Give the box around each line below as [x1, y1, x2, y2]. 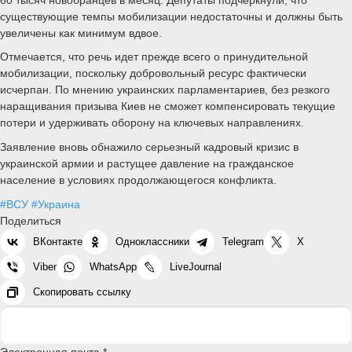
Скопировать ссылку [33, 285, 131, 298]
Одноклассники [115, 235, 189, 247]
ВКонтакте [33, 235, 82, 247]
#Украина [31, 197, 80, 211]
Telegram [222, 235, 264, 247]
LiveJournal [170, 260, 222, 273]
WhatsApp [90, 260, 137, 273]
